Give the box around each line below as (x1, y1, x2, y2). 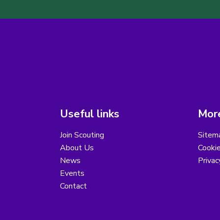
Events (60, 168, 84, 179)
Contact (60, 181, 87, 192)
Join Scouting (60, 130, 104, 141)
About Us (60, 142, 94, 154)
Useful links (60, 107, 119, 122)
